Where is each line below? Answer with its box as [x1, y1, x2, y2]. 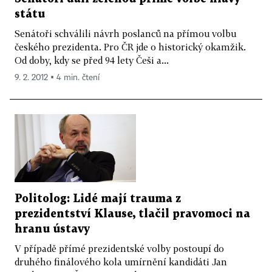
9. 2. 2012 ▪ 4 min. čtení [15, 73, 100, 82]
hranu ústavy [15, 224, 90, 235]
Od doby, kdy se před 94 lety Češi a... [15, 54, 169, 66]
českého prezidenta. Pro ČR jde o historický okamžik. [15, 41, 246, 52]
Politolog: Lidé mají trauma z [15, 194, 181, 205]
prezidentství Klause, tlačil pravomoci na [15, 209, 250, 220]
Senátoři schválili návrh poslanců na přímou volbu [15, 27, 236, 39]
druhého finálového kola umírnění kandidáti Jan [15, 256, 227, 268]
